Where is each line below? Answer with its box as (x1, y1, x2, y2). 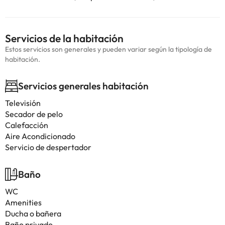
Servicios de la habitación (5, 32, 124, 45)
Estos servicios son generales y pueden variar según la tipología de (5, 45, 212, 54)
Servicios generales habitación (18, 80, 149, 92)
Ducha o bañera (5, 208, 61, 218)
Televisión (5, 98, 41, 108)
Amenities (5, 197, 42, 207)
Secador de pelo (5, 109, 63, 119)
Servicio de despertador (5, 142, 91, 152)
